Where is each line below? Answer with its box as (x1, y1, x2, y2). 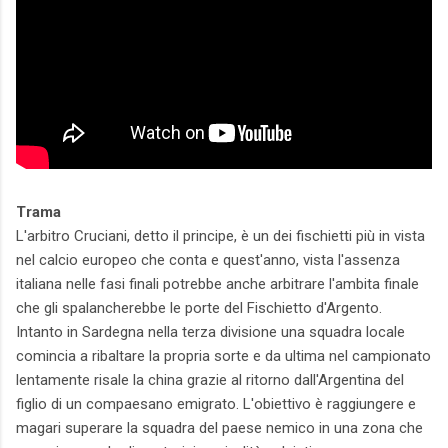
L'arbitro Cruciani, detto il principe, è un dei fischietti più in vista (16, 227, 425, 246)
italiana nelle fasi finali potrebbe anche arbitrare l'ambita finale (16, 275, 419, 294)
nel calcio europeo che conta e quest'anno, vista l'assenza (16, 251, 400, 270)
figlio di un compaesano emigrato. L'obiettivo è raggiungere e (16, 395, 416, 414)
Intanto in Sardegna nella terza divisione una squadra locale (16, 323, 405, 342)
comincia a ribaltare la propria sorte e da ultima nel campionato (16, 347, 431, 366)
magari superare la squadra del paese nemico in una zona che (16, 419, 423, 438)
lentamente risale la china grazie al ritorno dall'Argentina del (16, 371, 404, 390)
